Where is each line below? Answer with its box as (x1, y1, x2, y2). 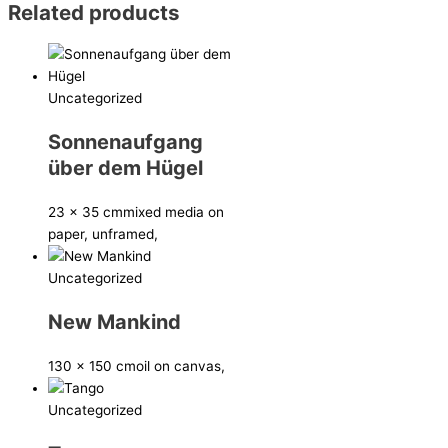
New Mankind (48, 310, 181, 335)
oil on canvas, (136, 358, 225, 375)
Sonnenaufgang (48, 130, 203, 155)
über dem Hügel (48, 156, 203, 181)
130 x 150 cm (48, 358, 136, 375)
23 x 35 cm (48, 204, 123, 221)
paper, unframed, (48, 226, 158, 243)
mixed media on (123, 204, 224, 221)
